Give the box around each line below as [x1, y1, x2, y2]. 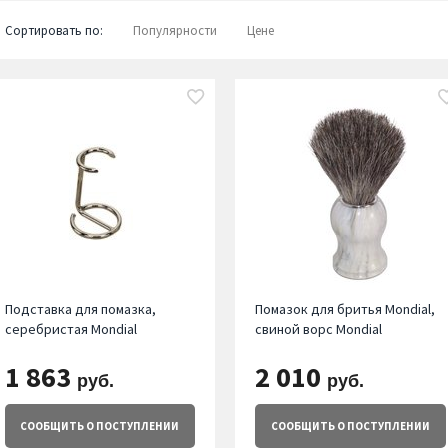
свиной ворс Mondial [255, 320, 383, 339]
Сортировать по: [4, 22, 103, 40]
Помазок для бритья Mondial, [255, 300, 436, 319]
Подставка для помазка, [4, 300, 156, 319]
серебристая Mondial [4, 320, 137, 339]
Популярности [132, 22, 217, 40]
